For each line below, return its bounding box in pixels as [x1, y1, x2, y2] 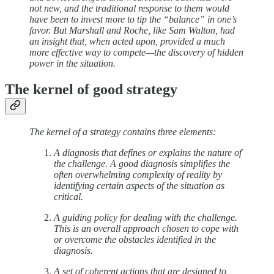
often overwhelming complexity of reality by [54, 169, 222, 180]
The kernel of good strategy [5, 81, 177, 98]
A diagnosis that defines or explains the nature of [54, 147, 242, 158]
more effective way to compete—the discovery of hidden [29, 47, 243, 58]
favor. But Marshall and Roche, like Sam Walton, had [29, 25, 235, 36]
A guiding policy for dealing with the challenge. [54, 212, 237, 223]
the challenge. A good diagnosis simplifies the [54, 158, 230, 169]
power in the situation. [29, 58, 116, 69]
